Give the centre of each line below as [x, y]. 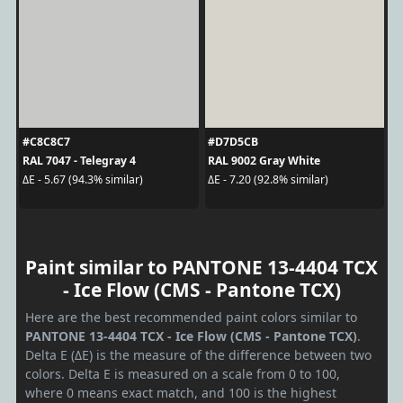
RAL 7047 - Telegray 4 [79, 160]
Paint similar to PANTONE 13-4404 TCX [201, 267]
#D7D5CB [233, 141]
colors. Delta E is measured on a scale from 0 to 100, [183, 373]
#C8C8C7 [46, 141]
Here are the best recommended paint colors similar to [191, 317]
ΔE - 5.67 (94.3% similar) [82, 180]
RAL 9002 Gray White [264, 160]
